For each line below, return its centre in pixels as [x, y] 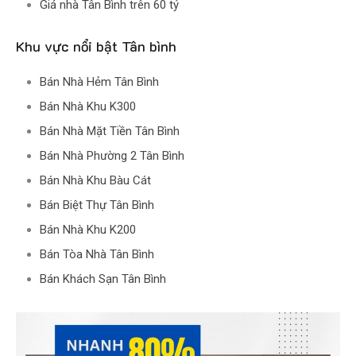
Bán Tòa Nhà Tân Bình [97, 255]
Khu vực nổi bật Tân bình [96, 46]
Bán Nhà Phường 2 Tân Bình [112, 156]
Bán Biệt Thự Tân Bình [97, 205]
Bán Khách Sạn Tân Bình [103, 279]
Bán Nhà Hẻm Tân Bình [99, 82]
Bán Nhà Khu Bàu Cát [95, 181]
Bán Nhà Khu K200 [88, 230]
